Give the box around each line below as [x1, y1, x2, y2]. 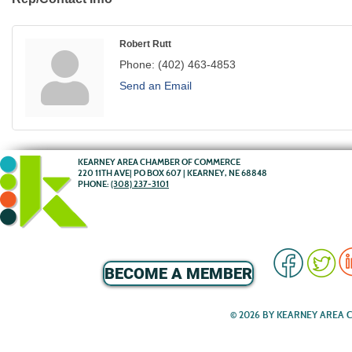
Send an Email [119, 79, 192, 92]
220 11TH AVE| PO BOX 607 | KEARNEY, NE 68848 [78, 167, 267, 178]
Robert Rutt [119, 38, 171, 49]
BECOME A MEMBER [104, 264, 252, 283]
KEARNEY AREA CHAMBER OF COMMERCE [78, 156, 240, 167]
